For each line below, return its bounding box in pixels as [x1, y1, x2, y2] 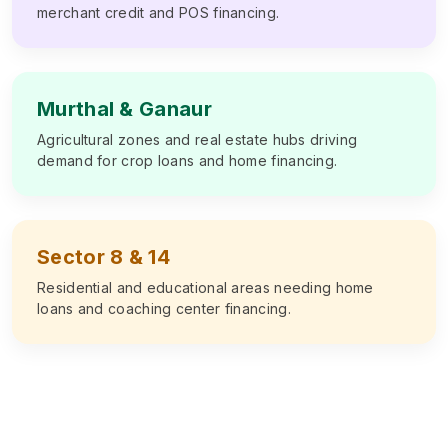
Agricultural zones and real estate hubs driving [37, 130, 358, 148]
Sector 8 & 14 [37, 244, 170, 269]
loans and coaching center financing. [37, 299, 291, 317]
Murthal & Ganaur [37, 96, 212, 121]
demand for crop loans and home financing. [37, 151, 338, 169]
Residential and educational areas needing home [37, 278, 374, 296]
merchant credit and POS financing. [37, 3, 280, 21]
